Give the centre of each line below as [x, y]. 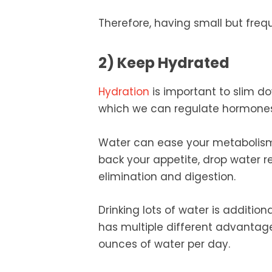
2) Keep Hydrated [164, 63]
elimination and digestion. [167, 176]
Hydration [124, 92]
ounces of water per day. [164, 244]
